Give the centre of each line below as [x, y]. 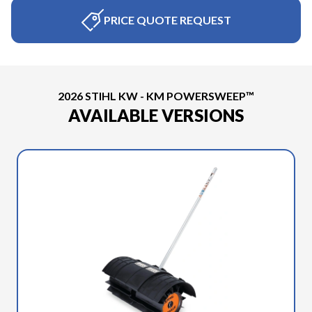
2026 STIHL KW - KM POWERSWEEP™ [156, 96]
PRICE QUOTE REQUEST [167, 20]
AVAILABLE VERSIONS [156, 115]
